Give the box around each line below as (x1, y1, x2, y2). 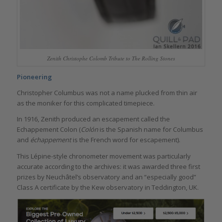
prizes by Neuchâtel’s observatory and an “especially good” (16, 172, 196, 181)
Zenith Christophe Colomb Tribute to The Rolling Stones (47, 55, 175, 62)
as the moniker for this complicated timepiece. (16, 99, 155, 108)
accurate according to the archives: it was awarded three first (16, 162, 200, 171)
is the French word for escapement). (71, 135, 180, 145)
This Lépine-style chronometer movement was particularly (16, 151, 191, 161)
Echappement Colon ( (16, 125, 81, 134)
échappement (30, 135, 71, 145)
